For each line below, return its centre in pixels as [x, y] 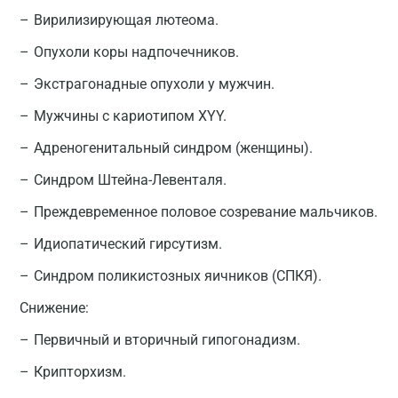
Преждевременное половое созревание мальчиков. [206, 212]
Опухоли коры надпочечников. [136, 52]
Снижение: [54, 308]
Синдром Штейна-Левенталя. [130, 180]
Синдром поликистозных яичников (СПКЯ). [178, 276]
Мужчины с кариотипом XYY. [130, 116]
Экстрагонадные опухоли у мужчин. [154, 84]
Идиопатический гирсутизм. [128, 244]
